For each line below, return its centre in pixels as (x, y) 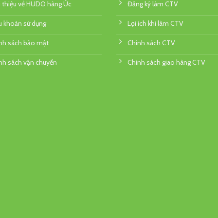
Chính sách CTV (151, 43)
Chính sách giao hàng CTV (166, 62)
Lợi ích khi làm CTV (155, 23)
